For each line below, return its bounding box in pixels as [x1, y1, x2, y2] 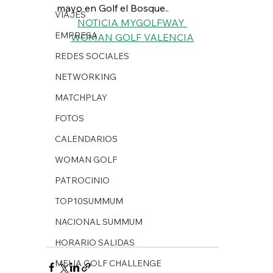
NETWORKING [54, 71, 116, 82]
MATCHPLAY [54, 91, 107, 103]
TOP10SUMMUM [54, 195, 123, 207]
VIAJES [54, 9, 86, 20]
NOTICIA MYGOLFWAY [77, 16, 188, 29]
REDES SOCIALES [54, 50, 129, 62]
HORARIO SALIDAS [54, 236, 135, 248]
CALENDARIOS [54, 133, 118, 144]
